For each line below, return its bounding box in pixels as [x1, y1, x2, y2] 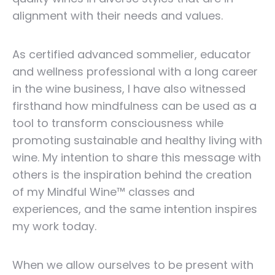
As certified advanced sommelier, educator [12, 47, 251, 62]
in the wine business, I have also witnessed [12, 81, 246, 96]
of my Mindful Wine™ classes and [12, 184, 195, 199]
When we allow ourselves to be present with [12, 257, 254, 273]
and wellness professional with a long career [12, 64, 258, 79]
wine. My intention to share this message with [12, 150, 261, 165]
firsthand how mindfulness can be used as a [12, 98, 257, 114]
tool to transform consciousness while [12, 115, 223, 131]
